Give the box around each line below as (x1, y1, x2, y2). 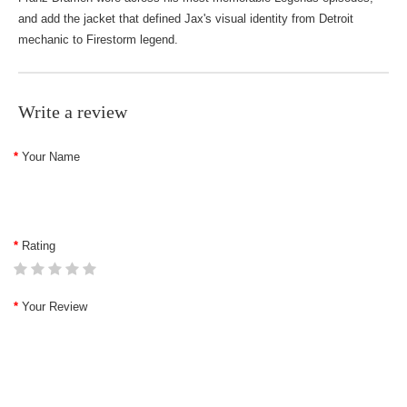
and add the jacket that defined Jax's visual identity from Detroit (18, 12, 353, 25)
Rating (22, 239, 55, 253)
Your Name (22, 150, 80, 164)
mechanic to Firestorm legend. (18, 33, 178, 46)
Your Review (22, 300, 87, 313)
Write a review (18, 102, 127, 122)
